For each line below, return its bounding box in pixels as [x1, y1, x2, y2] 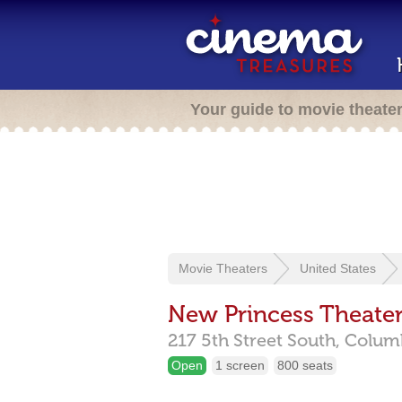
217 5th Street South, [168, 329, 340, 351]
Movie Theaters [179, 261, 267, 275]
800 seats [277, 358, 333, 372]
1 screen [215, 358, 265, 372]
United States [300, 261, 376, 275]
